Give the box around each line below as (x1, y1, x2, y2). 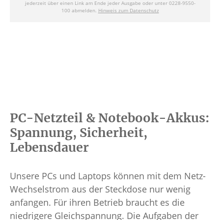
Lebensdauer (10, 139, 89, 156)
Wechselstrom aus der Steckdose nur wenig (10, 183, 191, 195)
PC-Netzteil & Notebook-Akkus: (10, 110, 210, 126)
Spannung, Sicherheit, (10, 125, 147, 141)
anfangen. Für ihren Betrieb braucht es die (10, 196, 185, 209)
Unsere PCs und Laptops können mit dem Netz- (10, 170, 206, 182)
